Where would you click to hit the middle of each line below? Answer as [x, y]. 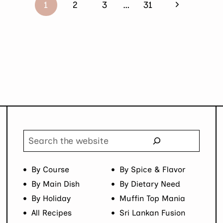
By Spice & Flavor [152, 169]
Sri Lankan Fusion [152, 213]
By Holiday [51, 198]
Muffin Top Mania [152, 198]
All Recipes [51, 213]
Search [37, 136]
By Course [50, 169]
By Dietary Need [150, 184]
